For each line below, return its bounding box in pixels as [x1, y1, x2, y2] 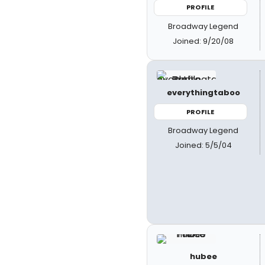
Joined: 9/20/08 [173, 35, 234, 47]
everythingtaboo [166, 86, 240, 98]
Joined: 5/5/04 [174, 140, 232, 151]
